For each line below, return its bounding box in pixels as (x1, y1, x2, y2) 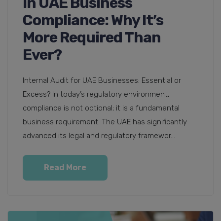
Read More (44, 162, 86, 172)
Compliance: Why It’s (23, 11, 163, 29)
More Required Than (23, 28, 161, 46)
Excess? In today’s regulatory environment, (23, 89, 170, 99)
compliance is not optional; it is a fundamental (23, 103, 180, 112)
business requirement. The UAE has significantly (23, 117, 187, 126)
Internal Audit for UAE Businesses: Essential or (23, 75, 181, 85)
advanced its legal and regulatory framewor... (23, 131, 175, 140)
